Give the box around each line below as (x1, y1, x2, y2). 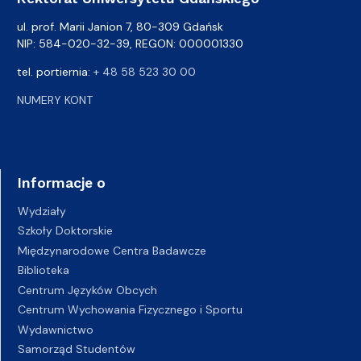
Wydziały (18, 203, 66, 218)
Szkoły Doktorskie (18, 223, 113, 239)
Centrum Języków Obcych (18, 282, 157, 297)
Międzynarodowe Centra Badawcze (18, 243, 206, 258)
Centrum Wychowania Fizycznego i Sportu (18, 302, 243, 317)
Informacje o (18, 174, 106, 191)
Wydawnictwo (18, 322, 93, 337)
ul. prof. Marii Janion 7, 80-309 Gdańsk (17, 19, 223, 34)
